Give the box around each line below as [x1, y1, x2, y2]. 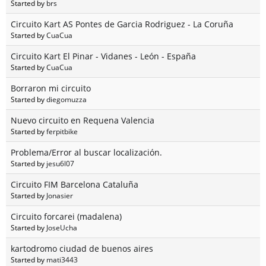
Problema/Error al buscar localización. [11, 147, 162, 159]
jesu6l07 [46, 159, 74, 169]
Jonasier [46, 191, 73, 201]
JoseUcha [46, 223, 77, 233]
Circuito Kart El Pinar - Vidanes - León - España [11, 50, 196, 62]
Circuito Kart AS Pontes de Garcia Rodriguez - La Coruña [11, 18, 233, 30]
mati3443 [46, 255, 78, 265]
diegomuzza [46, 94, 87, 104]
